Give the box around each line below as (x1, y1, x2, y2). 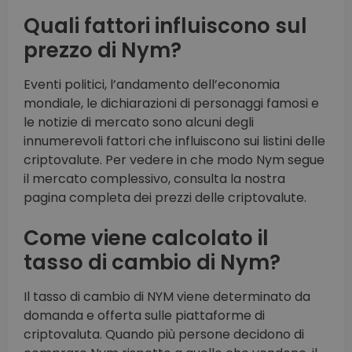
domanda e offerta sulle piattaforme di (24, 306, 265, 325)
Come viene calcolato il (24, 224, 269, 253)
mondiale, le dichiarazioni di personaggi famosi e (24, 94, 319, 113)
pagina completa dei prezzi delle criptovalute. (24, 189, 306, 207)
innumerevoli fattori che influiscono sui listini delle (24, 132, 325, 151)
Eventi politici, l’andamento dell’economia (24, 75, 280, 94)
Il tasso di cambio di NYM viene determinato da (24, 288, 310, 306)
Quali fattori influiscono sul (24, 12, 307, 41)
